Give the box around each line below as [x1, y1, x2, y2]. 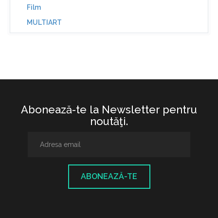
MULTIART [27, 18, 62, 26]
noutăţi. [90, 115, 128, 127]
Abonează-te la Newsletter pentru [21, 103, 197, 116]
